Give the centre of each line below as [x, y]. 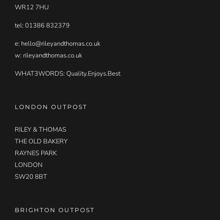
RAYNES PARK [36, 153]
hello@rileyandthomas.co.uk [61, 43]
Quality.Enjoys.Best [93, 73]
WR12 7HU [32, 7]
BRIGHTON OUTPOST [55, 210]
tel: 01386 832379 [42, 25]
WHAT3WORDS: [41, 73]
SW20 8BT [31, 177]
